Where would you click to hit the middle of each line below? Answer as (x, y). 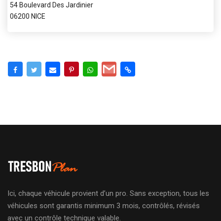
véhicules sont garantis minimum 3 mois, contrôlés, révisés (104, 205)
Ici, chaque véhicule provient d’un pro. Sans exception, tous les (108, 193)
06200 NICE (28, 16)
